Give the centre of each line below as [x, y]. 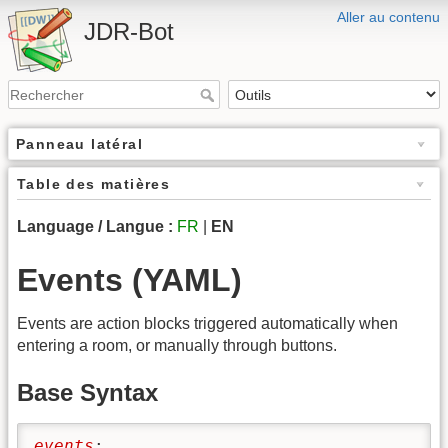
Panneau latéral [79, 144]
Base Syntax [87, 393]
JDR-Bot [129, 31]
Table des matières [94, 184]
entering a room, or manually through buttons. [177, 345]
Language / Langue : [95, 227]
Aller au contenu [388, 17]
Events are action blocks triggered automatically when [207, 323]
